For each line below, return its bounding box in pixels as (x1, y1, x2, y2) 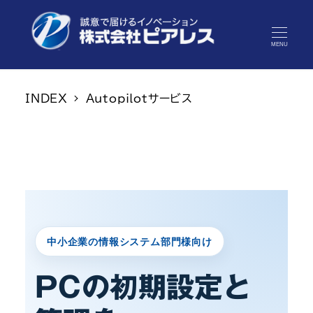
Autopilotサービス (85, 93, 193, 105)
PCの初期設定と (35, 273, 252, 302)
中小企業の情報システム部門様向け (47, 235, 212, 248)
